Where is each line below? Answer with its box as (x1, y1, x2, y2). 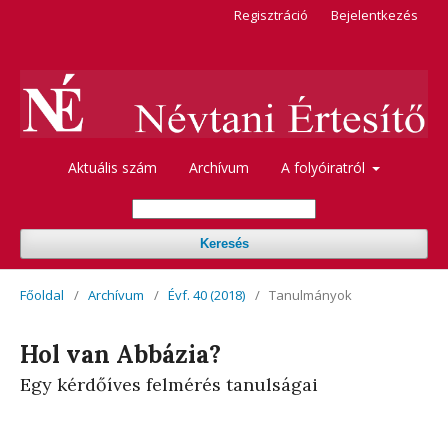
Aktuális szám (67, 157, 157, 177)
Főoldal (20, 285, 64, 304)
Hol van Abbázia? (20, 338, 221, 370)
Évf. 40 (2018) (168, 285, 245, 304)
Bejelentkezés (331, 6, 418, 24)
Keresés (199, 235, 249, 251)
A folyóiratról (280, 157, 369, 177)
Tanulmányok (269, 285, 352, 304)
